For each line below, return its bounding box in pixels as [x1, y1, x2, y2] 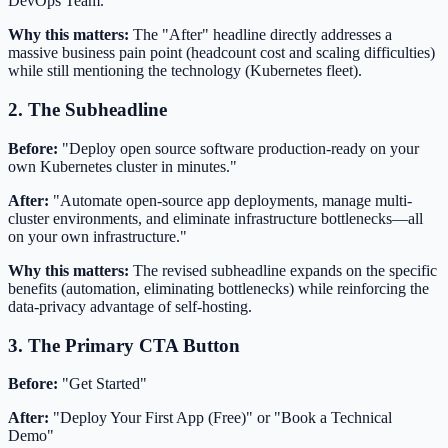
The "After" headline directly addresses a [129, 26, 392, 44]
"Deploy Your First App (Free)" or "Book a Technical [49, 409, 392, 427]
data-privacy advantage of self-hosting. [8, 297, 252, 315]
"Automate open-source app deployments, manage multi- [49, 191, 412, 209]
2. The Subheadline [8, 99, 167, 121]
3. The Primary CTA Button [8, 334, 240, 356]
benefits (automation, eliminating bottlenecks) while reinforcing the [8, 279, 429, 297]
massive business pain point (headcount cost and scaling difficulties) [8, 44, 435, 62]
